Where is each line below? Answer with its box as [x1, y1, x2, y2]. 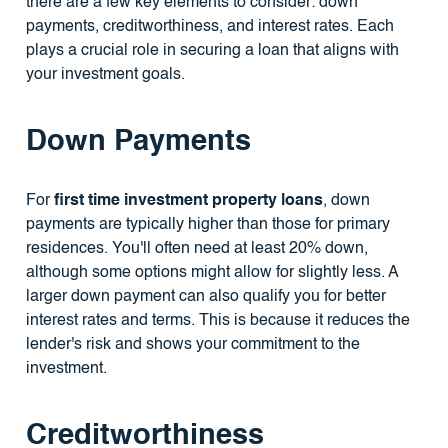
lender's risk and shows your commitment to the [25, 337, 360, 354]
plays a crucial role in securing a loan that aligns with [25, 43, 399, 60]
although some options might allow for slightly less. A [25, 265, 398, 282]
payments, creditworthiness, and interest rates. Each [25, 19, 394, 36]
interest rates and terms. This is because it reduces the [25, 313, 410, 330]
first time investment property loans [53, 193, 323, 210]
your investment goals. [25, 67, 185, 84]
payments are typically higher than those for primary [25, 217, 390, 234]
